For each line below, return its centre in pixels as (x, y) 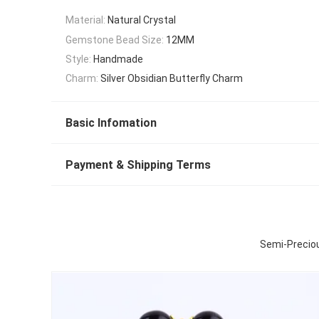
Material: (85, 20)
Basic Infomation (111, 123)
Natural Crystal (142, 20)
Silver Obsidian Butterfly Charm (172, 79)
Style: (78, 59)
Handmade (118, 59)
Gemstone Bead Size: (115, 40)
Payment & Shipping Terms (138, 165)
